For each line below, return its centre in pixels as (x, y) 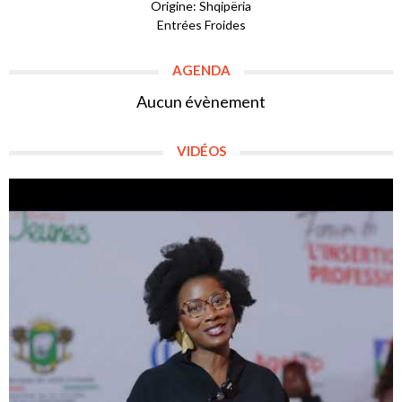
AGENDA (201, 70)
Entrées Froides (201, 25)
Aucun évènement (201, 102)
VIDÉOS (201, 151)
